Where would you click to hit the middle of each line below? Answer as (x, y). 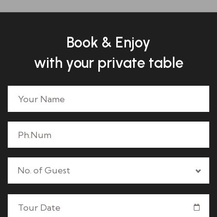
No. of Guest (44, 170)
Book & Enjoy (108, 42)
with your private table (108, 63)
